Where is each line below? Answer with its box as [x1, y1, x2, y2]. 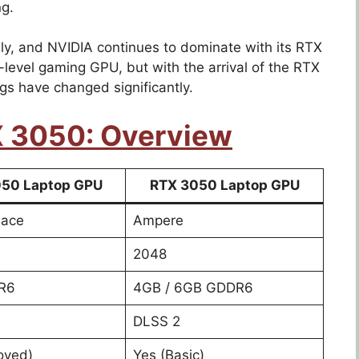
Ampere [132, 212, 184, 228]
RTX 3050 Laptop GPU [149, 176, 300, 193]
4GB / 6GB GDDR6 [132, 279, 253, 296]
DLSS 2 [132, 313, 180, 329]
